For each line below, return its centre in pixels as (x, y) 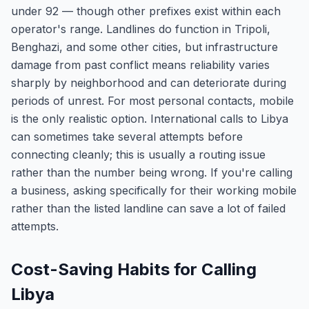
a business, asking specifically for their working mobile (154, 190)
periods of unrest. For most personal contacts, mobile (152, 101)
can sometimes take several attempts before (127, 137)
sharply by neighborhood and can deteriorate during (149, 83)
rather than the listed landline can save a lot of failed (148, 208)
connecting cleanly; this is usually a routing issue (138, 154)
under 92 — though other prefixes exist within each (146, 11)
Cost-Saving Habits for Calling (134, 269)
